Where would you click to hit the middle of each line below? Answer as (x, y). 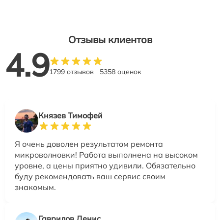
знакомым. (35, 187)
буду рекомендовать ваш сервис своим (90, 176)
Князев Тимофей (70, 115)
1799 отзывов (71, 71)
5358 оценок (121, 71)
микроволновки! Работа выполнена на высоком (106, 154)
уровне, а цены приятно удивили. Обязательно (105, 165)
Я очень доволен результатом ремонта (89, 144)
